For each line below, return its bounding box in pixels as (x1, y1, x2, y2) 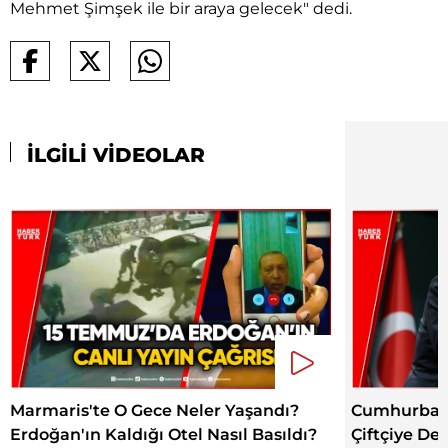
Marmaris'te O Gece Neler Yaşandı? (10, 401, 299, 421)
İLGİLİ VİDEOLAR (21, 142, 205, 167)
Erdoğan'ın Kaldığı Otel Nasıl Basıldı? (10, 425, 317, 445)
